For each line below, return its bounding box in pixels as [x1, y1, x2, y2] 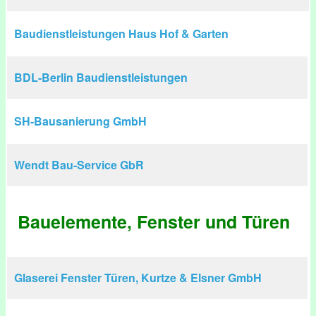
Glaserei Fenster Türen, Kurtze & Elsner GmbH [14, 269, 262, 286]
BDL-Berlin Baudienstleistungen [14, 69, 188, 85]
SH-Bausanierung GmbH [14, 113, 147, 129]
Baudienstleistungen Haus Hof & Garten [14, 25, 229, 42]
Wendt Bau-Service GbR [14, 157, 144, 173]
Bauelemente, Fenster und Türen [18, 209, 290, 234]
